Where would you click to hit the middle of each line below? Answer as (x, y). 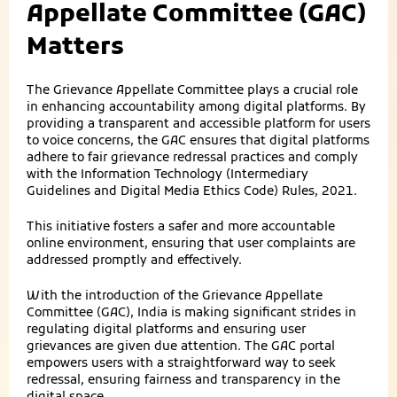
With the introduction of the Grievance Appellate (175, 296)
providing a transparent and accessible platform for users (198, 124)
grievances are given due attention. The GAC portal (181, 346)
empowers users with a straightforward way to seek (181, 363)
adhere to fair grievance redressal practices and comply (192, 158)
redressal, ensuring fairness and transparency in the (183, 380)
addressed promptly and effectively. (134, 261)
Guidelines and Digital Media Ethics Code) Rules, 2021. (192, 191)
